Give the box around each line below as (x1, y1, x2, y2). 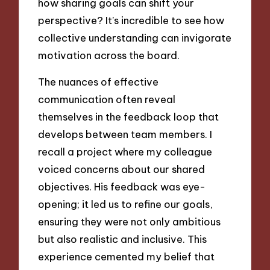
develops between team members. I (38, 128, 213, 141)
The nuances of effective (38, 75, 159, 89)
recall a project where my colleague (38, 145, 213, 159)
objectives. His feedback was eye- (38, 180, 206, 193)
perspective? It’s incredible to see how (38, 13, 225, 27)
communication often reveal (38, 93, 176, 106)
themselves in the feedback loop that (38, 110, 219, 124)
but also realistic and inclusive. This (38, 233, 207, 246)
